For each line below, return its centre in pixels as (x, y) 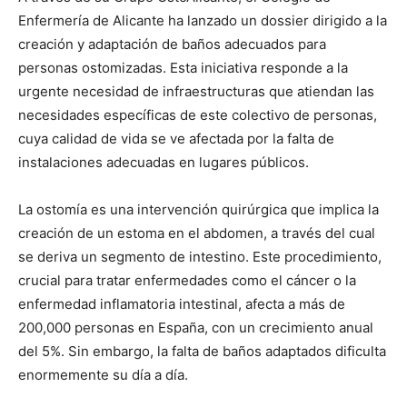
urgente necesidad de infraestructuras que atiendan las (196, 91)
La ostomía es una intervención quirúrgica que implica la (199, 209)
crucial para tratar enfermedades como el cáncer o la (187, 280)
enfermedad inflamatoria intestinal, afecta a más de (182, 303)
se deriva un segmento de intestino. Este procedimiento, (200, 256)
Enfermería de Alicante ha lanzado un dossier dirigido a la (203, 20)
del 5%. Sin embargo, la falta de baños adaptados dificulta (202, 351)
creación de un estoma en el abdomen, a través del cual (197, 233)
